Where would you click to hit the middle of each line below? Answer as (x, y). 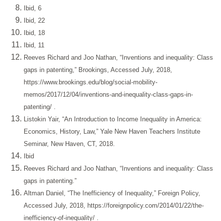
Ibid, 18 (34, 33)
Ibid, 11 (34, 45)
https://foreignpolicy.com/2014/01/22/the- (146, 206)
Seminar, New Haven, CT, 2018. (69, 144)
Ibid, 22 (34, 21)
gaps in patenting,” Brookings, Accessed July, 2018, (98, 70)
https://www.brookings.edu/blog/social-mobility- (91, 82)
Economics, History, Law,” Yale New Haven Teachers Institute (112, 132)
